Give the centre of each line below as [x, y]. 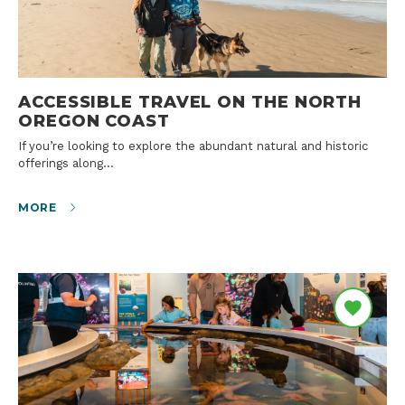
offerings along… [66, 163]
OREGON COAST [94, 120]
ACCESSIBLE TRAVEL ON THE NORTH [190, 101]
